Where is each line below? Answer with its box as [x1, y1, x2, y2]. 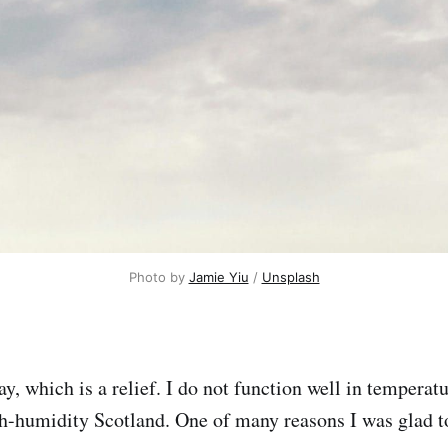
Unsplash [261, 269, 320, 286]
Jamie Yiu [188, 269, 249, 286]
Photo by [128, 269, 189, 286]
